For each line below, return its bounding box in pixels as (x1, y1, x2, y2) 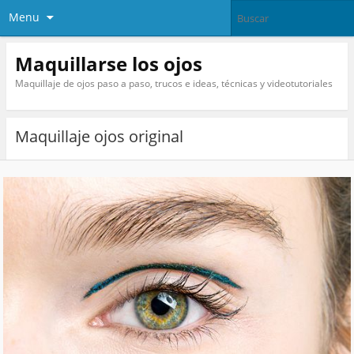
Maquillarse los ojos (14, 50, 202, 77)
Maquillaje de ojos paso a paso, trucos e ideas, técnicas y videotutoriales (14, 76, 333, 90)
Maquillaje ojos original (14, 126, 183, 148)
